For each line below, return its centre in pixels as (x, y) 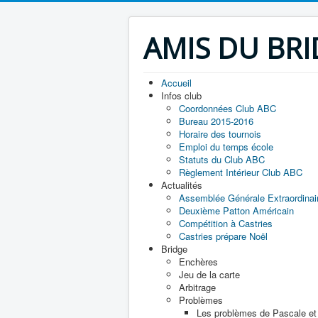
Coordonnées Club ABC (227, 108)
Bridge (174, 249)
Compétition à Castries (226, 223)
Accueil (176, 83)
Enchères (198, 262)
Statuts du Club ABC (222, 159)
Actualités (182, 185)
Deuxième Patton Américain (236, 210)
